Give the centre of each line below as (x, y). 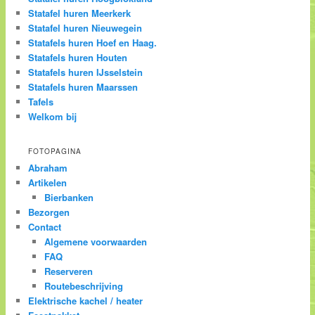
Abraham (48, 168)
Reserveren (68, 271)
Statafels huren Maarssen (83, 86)
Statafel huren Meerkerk (80, 13)
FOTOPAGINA (55, 152)
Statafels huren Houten (78, 57)
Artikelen (48, 183)
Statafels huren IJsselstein (86, 72)
